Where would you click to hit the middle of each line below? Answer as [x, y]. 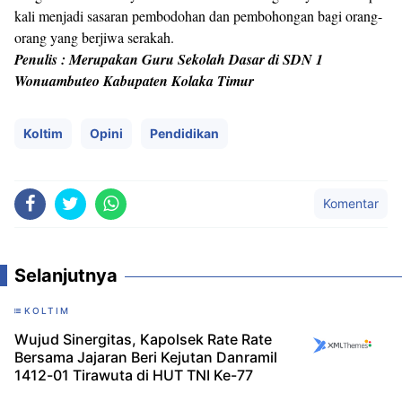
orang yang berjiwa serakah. [94, 38]
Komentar [351, 204]
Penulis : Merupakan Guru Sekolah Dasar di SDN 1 [169, 60]
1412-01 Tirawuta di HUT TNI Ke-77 [134, 376]
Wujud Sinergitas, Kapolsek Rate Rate [143, 340]
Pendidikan [184, 134]
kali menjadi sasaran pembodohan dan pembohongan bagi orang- [198, 16]
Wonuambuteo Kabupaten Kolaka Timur [136, 81]
